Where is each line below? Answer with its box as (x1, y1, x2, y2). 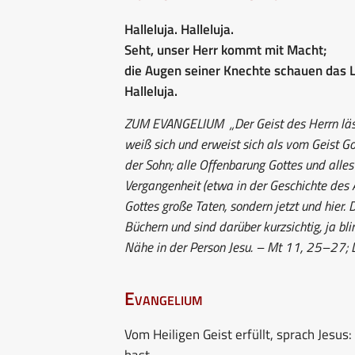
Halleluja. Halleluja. (124, 18, 234, 40)
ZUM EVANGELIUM (124, 113, 223, 134)
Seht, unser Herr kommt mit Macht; (124, 39, 327, 60)
